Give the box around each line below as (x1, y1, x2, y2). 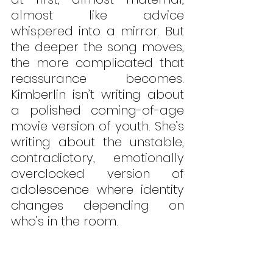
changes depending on (11, 197, 184, 214)
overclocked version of (11, 165, 184, 183)
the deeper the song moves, (11, 38, 184, 56)
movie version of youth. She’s (11, 118, 184, 135)
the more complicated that (11, 54, 184, 72)
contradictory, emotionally (11, 149, 184, 167)
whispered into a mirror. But (11, 23, 184, 40)
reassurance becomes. (11, 70, 184, 88)
